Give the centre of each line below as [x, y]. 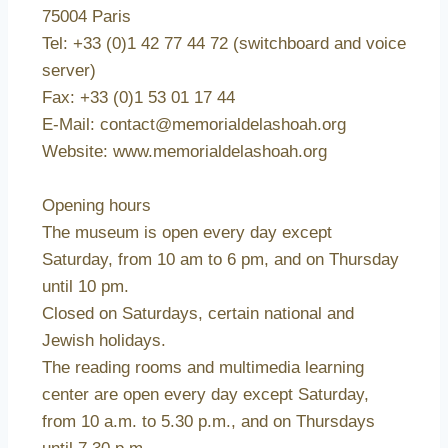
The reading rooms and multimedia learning [203, 368]
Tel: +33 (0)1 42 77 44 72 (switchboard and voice [224, 44]
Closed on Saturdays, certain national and [198, 314]
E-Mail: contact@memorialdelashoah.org [194, 125]
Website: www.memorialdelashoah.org [184, 152]
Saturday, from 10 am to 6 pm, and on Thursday [220, 260]
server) [69, 71]
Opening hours [96, 206]
